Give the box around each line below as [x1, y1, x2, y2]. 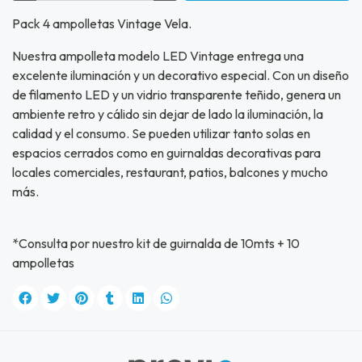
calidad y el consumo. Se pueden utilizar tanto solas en [12, 125, 310, 142]
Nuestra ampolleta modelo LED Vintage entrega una [12, 48, 304, 65]
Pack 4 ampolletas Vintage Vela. [12, 15, 192, 32]
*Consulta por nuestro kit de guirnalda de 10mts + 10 [12, 235, 300, 252]
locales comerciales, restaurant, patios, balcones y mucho [12, 164, 328, 181]
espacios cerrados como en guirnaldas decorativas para [12, 145, 321, 162]
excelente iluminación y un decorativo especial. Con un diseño [12, 67, 349, 84]
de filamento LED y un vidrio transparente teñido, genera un [12, 86, 341, 103]
